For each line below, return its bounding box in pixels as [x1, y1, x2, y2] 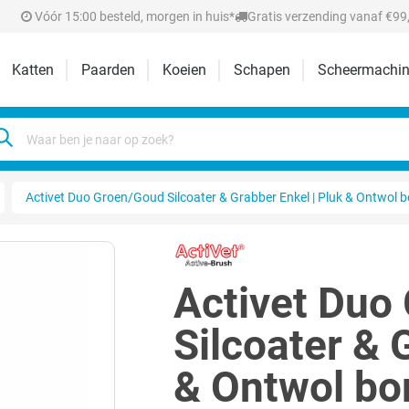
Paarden [81, 60, 136, 79]
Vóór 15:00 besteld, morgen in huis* [32, 8, 235, 24]
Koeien [163, 60, 207, 79]
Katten [12, 60, 55, 79]
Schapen [234, 60, 291, 79]
